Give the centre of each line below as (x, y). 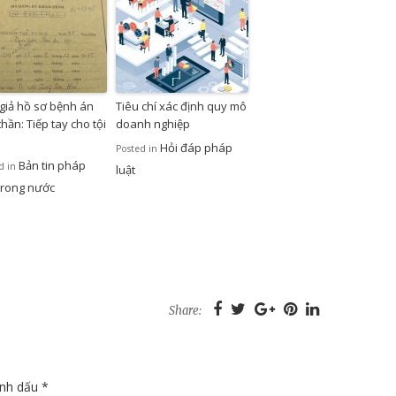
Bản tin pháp (52, 166)
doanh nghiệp (153, 124)
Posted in (138, 149)
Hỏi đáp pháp (196, 148)
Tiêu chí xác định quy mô (181, 107)
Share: (185, 311)
